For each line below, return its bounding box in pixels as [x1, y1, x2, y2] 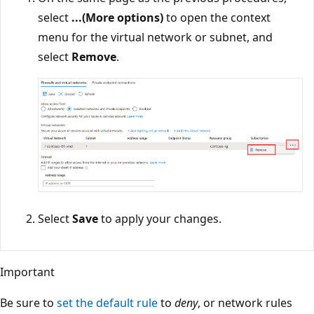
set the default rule [57, 295, 158, 311]
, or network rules [198, 295, 292, 311]
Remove [71, 48, 116, 64]
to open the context [163, 9, 271, 25]
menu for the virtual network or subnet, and [38, 29, 273, 45]
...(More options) [71, 9, 163, 25]
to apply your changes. [98, 211, 221, 227]
